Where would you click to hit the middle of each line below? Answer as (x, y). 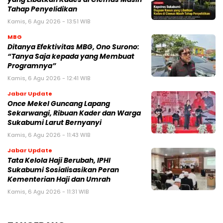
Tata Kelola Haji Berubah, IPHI (59, 161)
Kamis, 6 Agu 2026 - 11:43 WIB (49, 135)
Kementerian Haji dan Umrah (59, 180)
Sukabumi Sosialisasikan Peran (63, 170)
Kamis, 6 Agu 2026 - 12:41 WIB (49, 78)
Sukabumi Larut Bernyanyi (55, 123)
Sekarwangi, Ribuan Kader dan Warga (74, 113)
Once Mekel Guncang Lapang (59, 104)
